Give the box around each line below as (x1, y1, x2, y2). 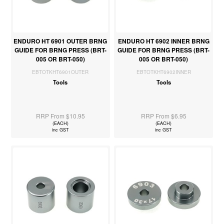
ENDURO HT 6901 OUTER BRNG (13, 36, 107, 46)
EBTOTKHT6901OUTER (32, 68, 89, 76)
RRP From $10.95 (35, 111, 85, 120)
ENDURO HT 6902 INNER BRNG (117, 36, 209, 46)
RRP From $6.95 (140, 111, 186, 120)
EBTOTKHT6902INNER (136, 68, 191, 76)
